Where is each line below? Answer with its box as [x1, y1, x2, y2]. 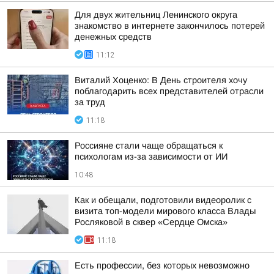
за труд [75, 97, 105, 107]
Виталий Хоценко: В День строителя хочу [75, 75, 247, 85]
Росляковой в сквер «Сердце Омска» [75, 217, 228, 227]
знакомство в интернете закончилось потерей [75, 21, 265, 31]
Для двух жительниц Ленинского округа [75, 10, 237, 20]
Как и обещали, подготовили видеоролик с [75, 195, 251, 205]
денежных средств [75, 32, 152, 42]
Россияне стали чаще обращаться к [75, 141, 223, 150]
